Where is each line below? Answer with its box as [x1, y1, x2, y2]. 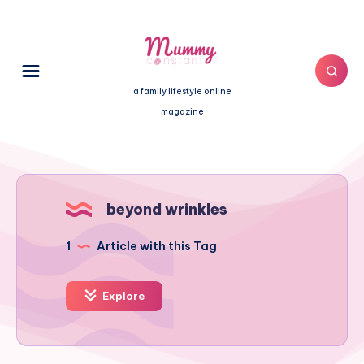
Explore [100, 289, 145, 303]
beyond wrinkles [106, 200, 227, 219]
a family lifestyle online [132, 85, 232, 97]
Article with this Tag [94, 239, 217, 254]
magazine [160, 106, 204, 118]
